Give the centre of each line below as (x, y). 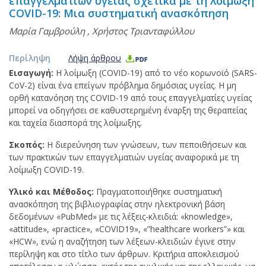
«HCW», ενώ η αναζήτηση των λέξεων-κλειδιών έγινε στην (122, 241)
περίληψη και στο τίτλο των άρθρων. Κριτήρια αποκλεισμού (124, 254)
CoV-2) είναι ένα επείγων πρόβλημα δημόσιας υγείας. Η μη (123, 85)
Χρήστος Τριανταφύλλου (143, 31)
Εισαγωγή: (32, 73)
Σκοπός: (28, 145)
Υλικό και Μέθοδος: (53, 191)
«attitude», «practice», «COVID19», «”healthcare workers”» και (127, 229)
